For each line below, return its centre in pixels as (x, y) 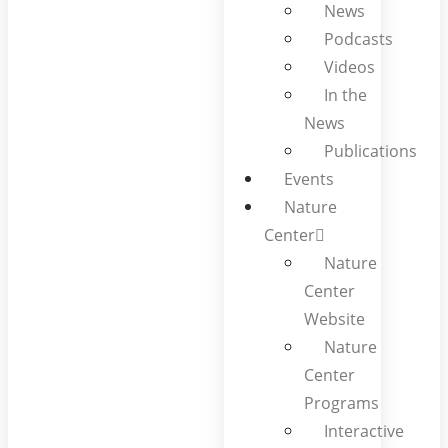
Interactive (364, 431)
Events (309, 179)
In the (345, 95)
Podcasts (358, 39)
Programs (341, 403)
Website (334, 319)
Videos (349, 67)
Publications (370, 151)
